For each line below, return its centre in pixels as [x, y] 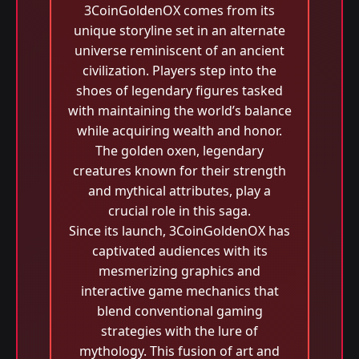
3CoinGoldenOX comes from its [179, 10]
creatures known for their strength [179, 171]
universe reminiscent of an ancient [179, 50]
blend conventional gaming [179, 311]
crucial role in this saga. [179, 211]
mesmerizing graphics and [179, 271]
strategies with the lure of [179, 331]
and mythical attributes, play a [179, 191]
